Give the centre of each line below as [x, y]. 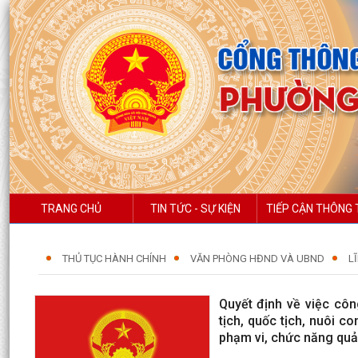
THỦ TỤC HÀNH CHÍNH [114, 258]
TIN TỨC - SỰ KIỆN [195, 208]
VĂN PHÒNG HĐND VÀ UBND [257, 258]
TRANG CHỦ [71, 208]
